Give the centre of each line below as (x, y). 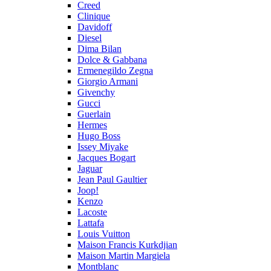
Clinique (94, 16)
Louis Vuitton (104, 234)
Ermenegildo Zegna (115, 70)
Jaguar (90, 168)
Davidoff (95, 27)
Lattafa (91, 223)
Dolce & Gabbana (112, 60)
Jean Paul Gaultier (112, 179)
